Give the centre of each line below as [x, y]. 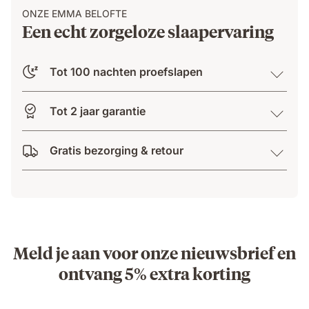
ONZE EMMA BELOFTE [74, 13]
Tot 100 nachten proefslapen [126, 71]
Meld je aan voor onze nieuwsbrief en [154, 252]
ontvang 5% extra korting [154, 273]
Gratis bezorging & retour [117, 150]
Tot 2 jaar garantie [98, 111]
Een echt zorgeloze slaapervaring [148, 31]
